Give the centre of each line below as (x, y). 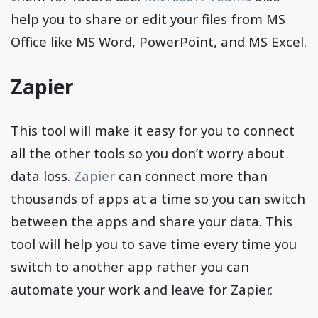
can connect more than (191, 175)
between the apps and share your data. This (152, 221)
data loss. (42, 175)
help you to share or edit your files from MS (148, 18)
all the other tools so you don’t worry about (148, 153)
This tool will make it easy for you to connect (153, 130)
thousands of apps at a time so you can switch (158, 198)
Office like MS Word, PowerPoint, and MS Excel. (159, 41)
